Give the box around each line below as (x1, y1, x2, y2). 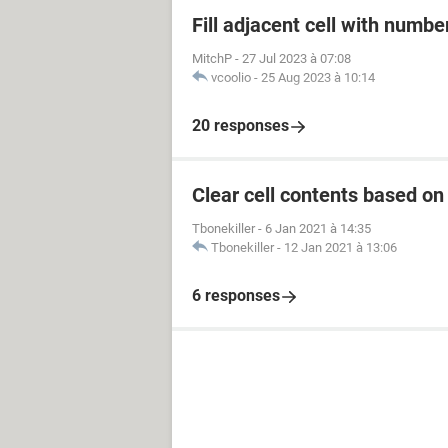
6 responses (192, 286, 280, 305)
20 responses (192, 116, 289, 135)
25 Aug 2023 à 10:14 (261, 70, 375, 85)
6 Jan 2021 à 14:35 (265, 221, 371, 236)
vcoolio (211, 70, 251, 85)
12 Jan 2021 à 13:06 (284, 240, 397, 255)
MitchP (192, 51, 232, 66)
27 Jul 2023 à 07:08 (242, 51, 351, 66)
